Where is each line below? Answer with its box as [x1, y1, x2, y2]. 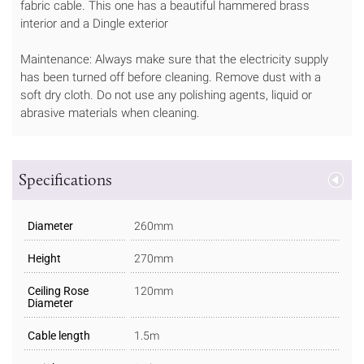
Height [28, 252, 61, 266]
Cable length [28, 329, 90, 343]
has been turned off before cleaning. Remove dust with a [20, 69, 321, 84]
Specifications [19, 170, 112, 190]
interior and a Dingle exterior [20, 15, 168, 31]
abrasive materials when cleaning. [20, 105, 200, 120]
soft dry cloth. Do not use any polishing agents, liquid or [20, 87, 312, 102]
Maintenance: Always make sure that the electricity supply [20, 51, 328, 67]
